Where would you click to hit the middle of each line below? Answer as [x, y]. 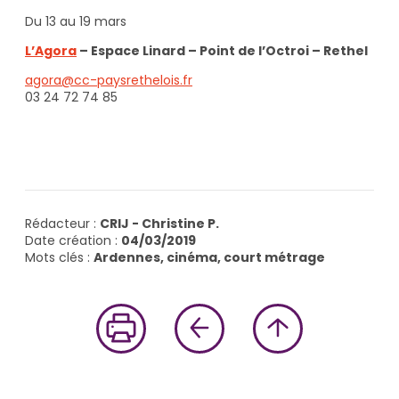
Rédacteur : [62, 223]
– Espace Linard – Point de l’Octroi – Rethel [222, 50]
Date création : [73, 240]
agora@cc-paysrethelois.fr [109, 80]
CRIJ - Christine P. [159, 223]
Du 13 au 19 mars [76, 21]
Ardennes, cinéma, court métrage [209, 257]
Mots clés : [59, 257]
